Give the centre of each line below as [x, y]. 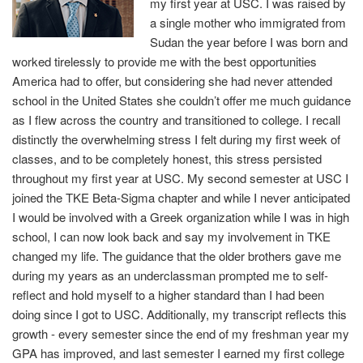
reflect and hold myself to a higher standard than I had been [168, 294]
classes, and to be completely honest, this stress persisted [167, 158]
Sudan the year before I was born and [249, 41]
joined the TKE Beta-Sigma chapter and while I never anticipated [181, 197]
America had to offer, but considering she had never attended [172, 80]
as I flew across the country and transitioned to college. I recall [176, 119]
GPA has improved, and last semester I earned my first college [178, 352]
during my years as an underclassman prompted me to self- [170, 275]
